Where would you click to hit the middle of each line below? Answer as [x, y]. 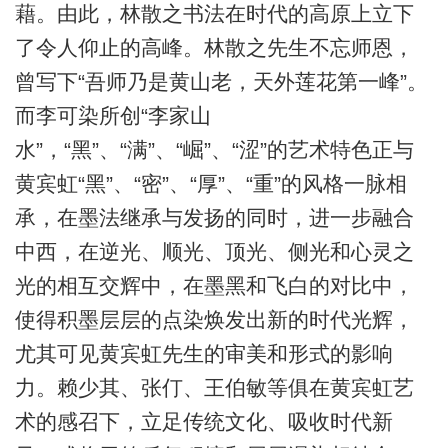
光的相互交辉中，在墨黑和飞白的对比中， [214, 286]
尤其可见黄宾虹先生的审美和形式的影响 [203, 354]
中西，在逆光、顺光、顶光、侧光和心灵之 [214, 252]
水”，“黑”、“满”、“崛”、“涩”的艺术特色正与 [214, 150]
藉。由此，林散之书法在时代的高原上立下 [214, 14]
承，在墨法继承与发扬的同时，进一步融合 [214, 218]
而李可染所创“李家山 [112, 116]
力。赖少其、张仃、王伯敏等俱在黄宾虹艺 [214, 388]
